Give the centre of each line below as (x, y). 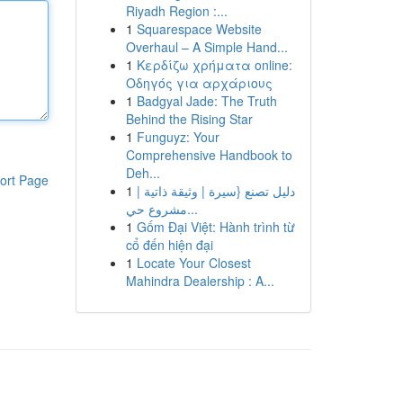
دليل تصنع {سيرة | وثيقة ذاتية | (215, 191)
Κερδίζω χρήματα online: (214, 65)
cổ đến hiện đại (169, 245)
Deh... (143, 173)
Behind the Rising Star (189, 119)
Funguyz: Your (178, 137)
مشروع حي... (192, 209)
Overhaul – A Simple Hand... (206, 47)
